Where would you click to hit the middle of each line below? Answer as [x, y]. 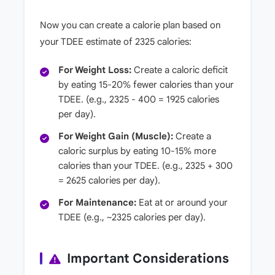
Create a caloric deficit [180, 70]
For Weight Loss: [95, 70]
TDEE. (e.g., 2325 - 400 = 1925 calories [139, 99]
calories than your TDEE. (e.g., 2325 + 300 [145, 165]
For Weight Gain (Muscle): [116, 136]
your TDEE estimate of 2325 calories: [116, 41]
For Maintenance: [97, 202]
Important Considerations [148, 258]
